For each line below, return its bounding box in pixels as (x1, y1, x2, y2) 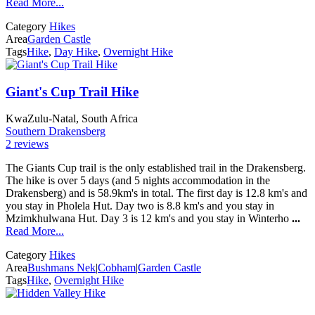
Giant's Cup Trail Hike (6, 84, 139, 99)
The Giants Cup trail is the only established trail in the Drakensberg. (6, 162, 306, 174)
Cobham (98, 262, 136, 274)
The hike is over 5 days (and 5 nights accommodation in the (6, 174, 270, 187)
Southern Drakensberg (6, 125, 105, 138)
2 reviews (6, 138, 49, 150)
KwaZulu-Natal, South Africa (6, 112, 138, 125)
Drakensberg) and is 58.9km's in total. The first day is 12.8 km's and (6, 187, 307, 200)
